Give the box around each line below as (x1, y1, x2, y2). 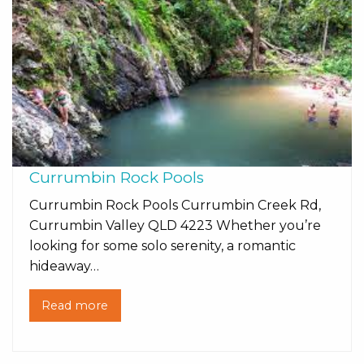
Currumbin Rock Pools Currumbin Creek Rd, (29, 197, 321, 213)
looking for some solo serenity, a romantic (29, 237, 296, 253)
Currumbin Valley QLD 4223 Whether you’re (29, 217, 321, 233)
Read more (41, 298, 109, 314)
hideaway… (29, 258, 99, 274)
